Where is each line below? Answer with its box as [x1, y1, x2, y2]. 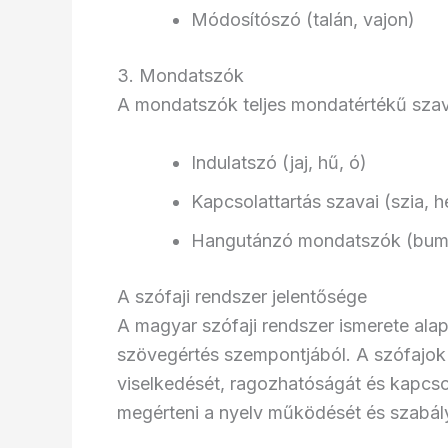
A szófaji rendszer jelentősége [117, 285, 367, 307]
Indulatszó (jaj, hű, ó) [191, 151, 367, 173]
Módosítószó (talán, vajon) [191, 9, 415, 31]
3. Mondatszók [117, 65, 244, 87]
